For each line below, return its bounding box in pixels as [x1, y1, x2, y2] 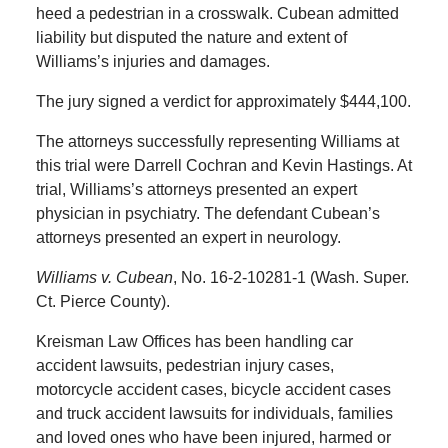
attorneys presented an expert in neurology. [35, 229, 341, 247]
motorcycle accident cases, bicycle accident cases [35, 381, 391, 399]
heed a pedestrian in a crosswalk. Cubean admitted [35, 5, 399, 23]
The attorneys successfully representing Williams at [35, 133, 399, 151]
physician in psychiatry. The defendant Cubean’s [35, 205, 380, 223]
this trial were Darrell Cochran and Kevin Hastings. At [35, 157, 412, 175]
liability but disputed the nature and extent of [35, 29, 347, 47]
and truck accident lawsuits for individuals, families [35, 405, 393, 423]
